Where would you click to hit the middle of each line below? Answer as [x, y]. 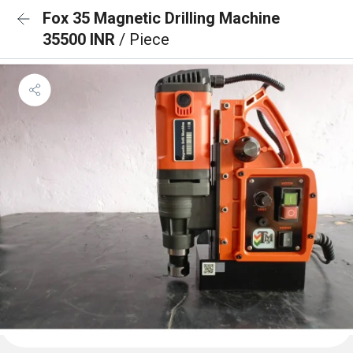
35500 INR [81, 39]
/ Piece [144, 39]
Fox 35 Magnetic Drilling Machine [161, 18]
